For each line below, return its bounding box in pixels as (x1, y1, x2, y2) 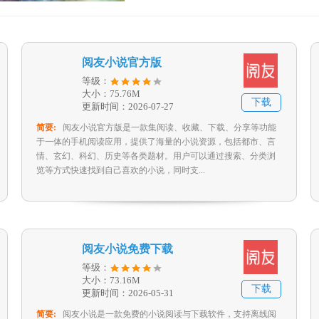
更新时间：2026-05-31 (82, 288, 174, 298)
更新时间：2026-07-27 (82, 101, 174, 112)
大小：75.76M (82, 88, 140, 99)
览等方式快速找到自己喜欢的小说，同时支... (36, 165, 205, 175)
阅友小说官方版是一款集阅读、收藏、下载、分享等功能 (63, 122, 276, 132)
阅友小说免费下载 (82, 243, 173, 255)
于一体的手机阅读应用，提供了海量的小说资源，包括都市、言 (36, 137, 276, 147)
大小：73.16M (82, 275, 140, 286)
